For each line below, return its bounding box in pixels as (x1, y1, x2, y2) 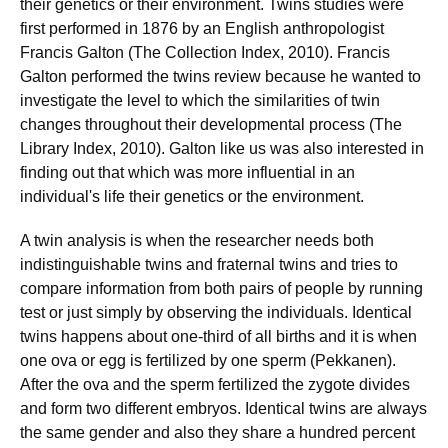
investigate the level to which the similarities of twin (20, 92, 380, 109)
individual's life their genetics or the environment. (20, 188, 364, 205)
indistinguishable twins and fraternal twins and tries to (20, 256, 398, 273)
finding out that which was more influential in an (20, 164, 355, 181)
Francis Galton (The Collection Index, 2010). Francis (20, 44, 390, 61)
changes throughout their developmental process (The (20, 116, 402, 133)
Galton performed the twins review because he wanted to (20, 68, 421, 85)
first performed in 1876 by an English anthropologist (20, 20, 384, 37)
